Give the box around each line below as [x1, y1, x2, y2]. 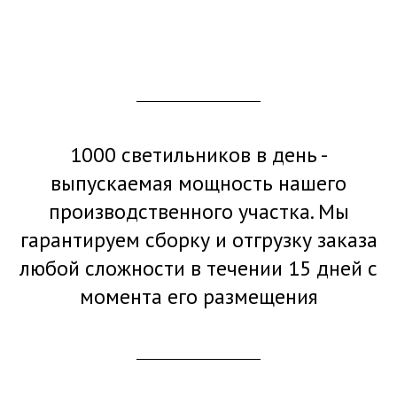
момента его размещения [79, 283, 318, 310]
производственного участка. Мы [48, 198, 349, 225]
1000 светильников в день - [69, 141, 328, 168]
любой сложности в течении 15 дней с [19, 254, 378, 282]
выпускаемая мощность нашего [51, 169, 346, 197]
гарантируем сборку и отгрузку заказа [19, 226, 378, 253]
